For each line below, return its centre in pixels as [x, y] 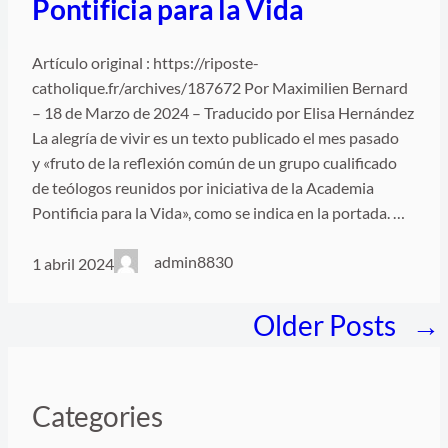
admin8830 [194, 261]
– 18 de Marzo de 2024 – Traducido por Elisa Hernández [223, 112]
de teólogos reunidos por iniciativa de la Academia [203, 187]
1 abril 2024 [73, 264]
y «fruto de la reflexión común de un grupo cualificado [214, 162]
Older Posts [324, 324]
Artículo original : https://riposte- [145, 62]
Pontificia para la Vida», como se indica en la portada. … [218, 212]
